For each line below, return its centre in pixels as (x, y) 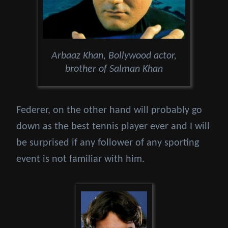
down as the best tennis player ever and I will (113, 126)
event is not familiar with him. (80, 159)
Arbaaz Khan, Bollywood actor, (114, 56)
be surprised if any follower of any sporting (108, 143)
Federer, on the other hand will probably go (109, 110)
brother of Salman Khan (114, 69)
